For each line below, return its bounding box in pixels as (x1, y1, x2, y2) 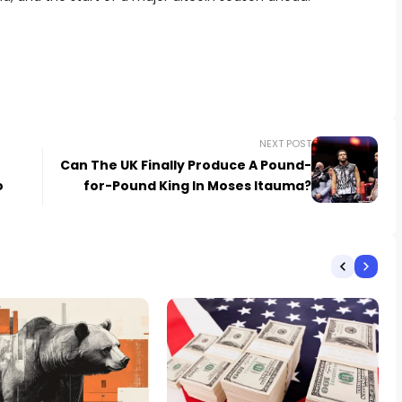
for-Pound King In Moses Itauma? (83, 177, 311, 196)
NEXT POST (258, 136, 311, 152)
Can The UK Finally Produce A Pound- (59, 156, 311, 175)
